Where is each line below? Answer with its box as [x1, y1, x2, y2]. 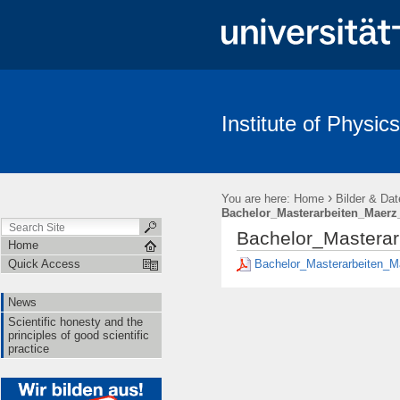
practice [8, 342, 49, 355]
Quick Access [8, 257, 80, 271]
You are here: [221, 192, 290, 205]
